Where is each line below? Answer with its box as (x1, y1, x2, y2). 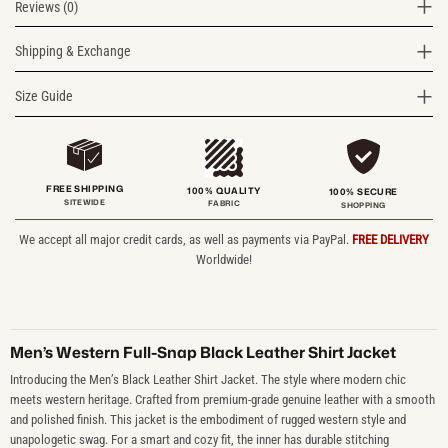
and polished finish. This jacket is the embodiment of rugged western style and (9, 411, 406, 427)
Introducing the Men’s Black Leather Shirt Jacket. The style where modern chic (9, 371, 406, 387)
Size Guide (15, 88, 73, 105)
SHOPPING (341, 199, 386, 210)
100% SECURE (328, 185, 398, 199)
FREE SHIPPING (46, 182, 124, 196)
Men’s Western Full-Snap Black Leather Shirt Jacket (9, 341, 396, 364)
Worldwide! (196, 251, 252, 267)
